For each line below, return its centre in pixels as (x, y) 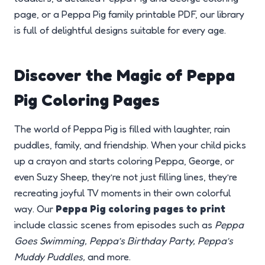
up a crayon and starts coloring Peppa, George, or (124, 161)
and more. (108, 257)
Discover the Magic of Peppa (125, 75)
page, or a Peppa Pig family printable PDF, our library (129, 14)
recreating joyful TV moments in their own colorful (122, 193)
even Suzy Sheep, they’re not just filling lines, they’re (126, 177)
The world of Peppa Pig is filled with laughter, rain (122, 129)
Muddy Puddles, (50, 257)
